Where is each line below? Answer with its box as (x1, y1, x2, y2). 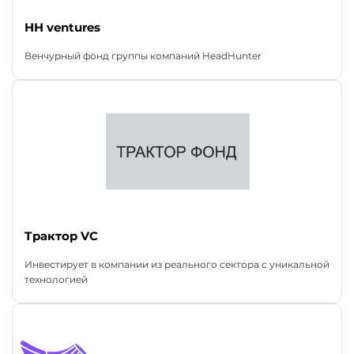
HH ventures (24, 20, 100, 36)
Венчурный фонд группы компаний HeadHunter (24, 50, 262, 62)
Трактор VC (24, 228, 98, 244)
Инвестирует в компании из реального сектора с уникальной (24, 258, 330, 271)
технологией (24, 273, 88, 286)
